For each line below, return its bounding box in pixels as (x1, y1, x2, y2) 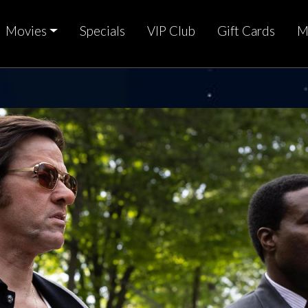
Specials (79, 23, 125, 39)
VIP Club (146, 23, 195, 39)
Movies (5, 23, 47, 39)
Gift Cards (217, 23, 275, 39)
